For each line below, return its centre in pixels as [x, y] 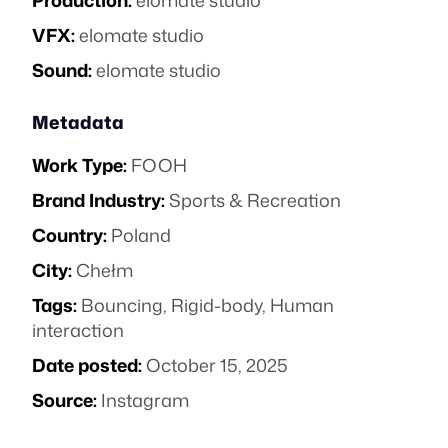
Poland [141, 235]
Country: [69, 235]
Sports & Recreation [255, 200]
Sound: [62, 70]
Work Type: [79, 165]
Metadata [78, 122]
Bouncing [122, 305]
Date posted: [87, 365]
